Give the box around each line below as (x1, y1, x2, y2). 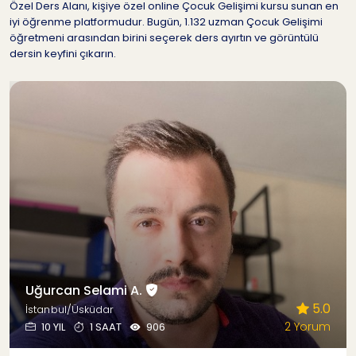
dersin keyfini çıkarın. (10, 46, 116, 61)
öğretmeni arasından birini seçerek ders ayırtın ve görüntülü (10, 30, 319, 45)
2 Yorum (284, 319, 331, 335)
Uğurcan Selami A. (25, 281, 145, 300)
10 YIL (39, 319, 68, 335)
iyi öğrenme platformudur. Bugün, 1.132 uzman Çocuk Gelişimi (10, 14, 323, 29)
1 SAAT (87, 319, 124, 335)
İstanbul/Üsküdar (25, 302, 114, 318)
